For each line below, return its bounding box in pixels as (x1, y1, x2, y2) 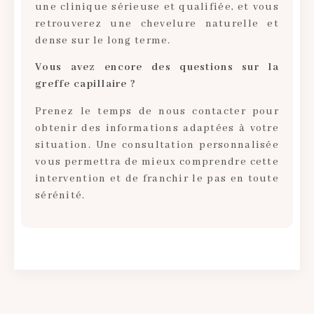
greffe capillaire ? (35, 78, 137, 91)
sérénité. (35, 189, 86, 202)
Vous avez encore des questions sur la (35, 61, 279, 74)
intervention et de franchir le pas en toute (35, 172, 279, 185)
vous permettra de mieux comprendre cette (35, 155, 279, 168)
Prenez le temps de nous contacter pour (35, 104, 279, 118)
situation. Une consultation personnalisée (35, 138, 279, 151)
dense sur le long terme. (35, 34, 171, 47)
